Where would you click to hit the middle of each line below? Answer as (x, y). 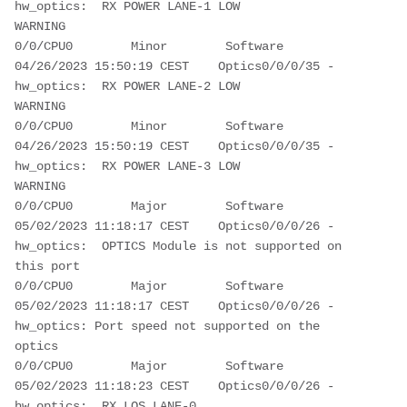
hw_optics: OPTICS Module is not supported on (178, 246)
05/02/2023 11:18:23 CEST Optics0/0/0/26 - (174, 386)
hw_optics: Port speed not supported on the (167, 326)
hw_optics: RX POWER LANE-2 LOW (127, 86)
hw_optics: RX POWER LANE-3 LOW (127, 166)
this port (127, 266)
